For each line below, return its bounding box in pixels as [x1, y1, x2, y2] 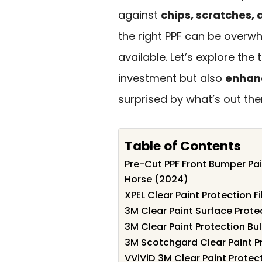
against [118, 8, 161, 22]
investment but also [118, 71, 225, 85]
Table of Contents [125, 136, 241, 155]
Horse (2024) [125, 172, 188, 186]
